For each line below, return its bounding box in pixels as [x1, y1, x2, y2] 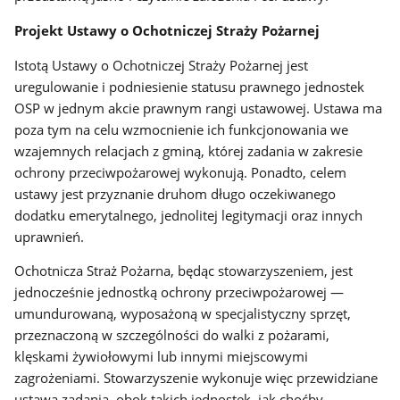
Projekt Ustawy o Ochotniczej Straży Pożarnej [14, 21, 321, 39]
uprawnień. [14, 227, 85, 246]
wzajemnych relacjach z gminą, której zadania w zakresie [14, 141, 363, 160]
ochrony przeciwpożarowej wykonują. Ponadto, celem [14, 162, 347, 181]
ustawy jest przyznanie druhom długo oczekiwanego [14, 184, 337, 203]
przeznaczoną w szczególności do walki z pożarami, [14, 326, 330, 345]
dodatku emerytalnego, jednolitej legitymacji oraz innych [14, 205, 363, 224]
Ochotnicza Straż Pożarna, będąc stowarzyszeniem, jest [14, 262, 354, 280]
